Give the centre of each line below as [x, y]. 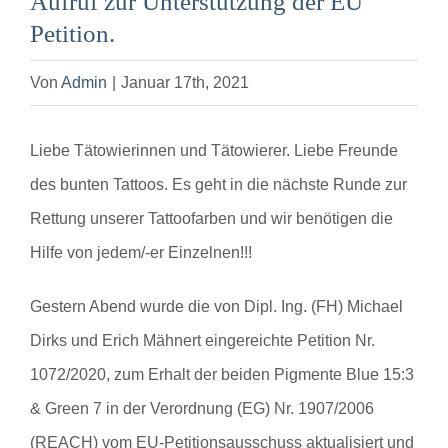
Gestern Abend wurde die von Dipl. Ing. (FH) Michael [216, 307]
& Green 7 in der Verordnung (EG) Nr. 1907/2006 [202, 409]
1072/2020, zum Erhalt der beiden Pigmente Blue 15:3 [222, 375]
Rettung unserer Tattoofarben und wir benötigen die [211, 219]
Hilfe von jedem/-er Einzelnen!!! [141, 253]
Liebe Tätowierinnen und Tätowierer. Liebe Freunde [214, 151]
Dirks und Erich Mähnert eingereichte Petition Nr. [202, 341]
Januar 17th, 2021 [185, 83]
